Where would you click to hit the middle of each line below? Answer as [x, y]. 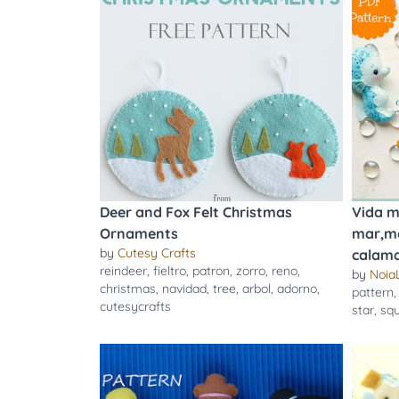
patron [211, 271]
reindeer [123, 271]
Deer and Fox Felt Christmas [196, 212]
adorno [297, 289]
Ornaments [139, 233]
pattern [372, 292]
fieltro [170, 271]
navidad [184, 289]
